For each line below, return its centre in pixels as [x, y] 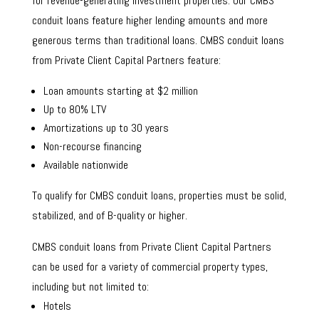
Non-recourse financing [92, 146]
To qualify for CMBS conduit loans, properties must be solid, [159, 195]
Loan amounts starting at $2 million [120, 90]
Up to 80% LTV [74, 109]
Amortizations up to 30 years [106, 127]
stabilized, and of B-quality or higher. [111, 215]
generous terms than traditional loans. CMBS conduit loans [158, 40]
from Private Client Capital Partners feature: [126, 60]
